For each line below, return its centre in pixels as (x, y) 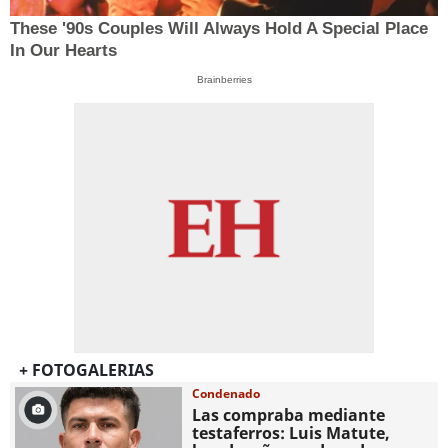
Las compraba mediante (289, 415)
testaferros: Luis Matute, (291, 433)
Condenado (226, 394)
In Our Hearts (63, 50)
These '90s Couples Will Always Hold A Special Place (219, 28)
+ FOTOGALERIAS (86, 370)
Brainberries (224, 79)
